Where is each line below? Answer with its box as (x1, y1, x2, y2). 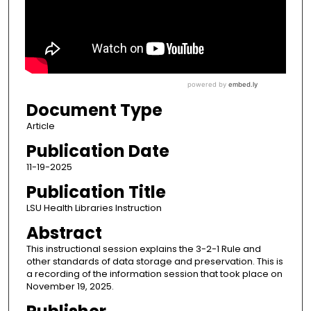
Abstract (26, 221, 102, 245)
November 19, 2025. (26, 280, 114, 294)
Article (26, 119, 55, 133)
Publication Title (26, 180, 166, 204)
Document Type (26, 99, 162, 122)
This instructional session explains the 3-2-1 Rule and (26, 242, 261, 256)
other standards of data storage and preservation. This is (26, 255, 283, 269)
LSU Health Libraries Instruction (26, 201, 162, 215)
